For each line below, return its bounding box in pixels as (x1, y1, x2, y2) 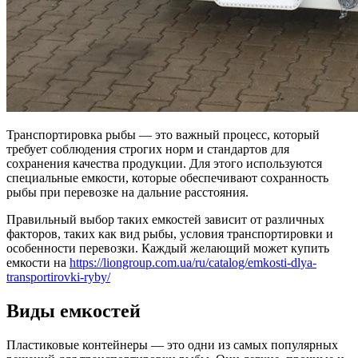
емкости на (6, 255, 70, 269)
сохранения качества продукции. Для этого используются (6, 156, 322, 170)
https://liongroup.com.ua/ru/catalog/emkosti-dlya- (70, 255, 316, 269)
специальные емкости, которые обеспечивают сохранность (6, 170, 328, 185)
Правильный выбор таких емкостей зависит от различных (6, 212, 324, 226)
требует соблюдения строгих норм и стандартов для (6, 141, 289, 156)
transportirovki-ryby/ (6, 269, 110, 284)
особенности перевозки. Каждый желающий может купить (6, 241, 329, 255)
